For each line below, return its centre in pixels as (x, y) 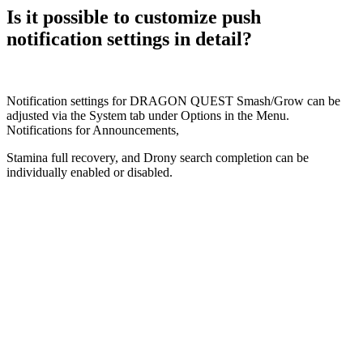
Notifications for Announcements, (94, 130)
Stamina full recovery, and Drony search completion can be (158, 157)
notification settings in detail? (129, 39)
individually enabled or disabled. (90, 172)
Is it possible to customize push (134, 17)
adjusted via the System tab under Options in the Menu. (148, 115)
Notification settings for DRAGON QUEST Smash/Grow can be (173, 100)
